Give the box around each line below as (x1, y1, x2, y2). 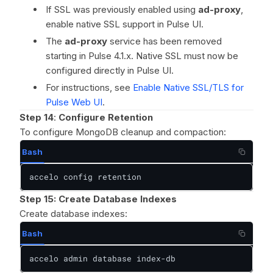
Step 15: (19, 193, 56, 205)
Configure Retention (58, 112, 153, 123)
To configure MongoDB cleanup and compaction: (19, 126, 226, 138)
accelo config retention (29, 171, 141, 182)
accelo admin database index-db (29, 253, 175, 264)
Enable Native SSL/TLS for (133, 82, 244, 93)
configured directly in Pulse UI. (46, 65, 174, 76)
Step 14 (19, 112, 54, 123)
